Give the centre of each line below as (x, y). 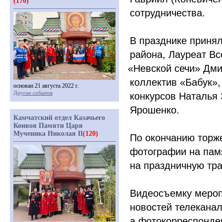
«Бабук (196, 82)
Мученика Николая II (48, 134)
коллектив (153, 82)
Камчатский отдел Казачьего (59, 118)
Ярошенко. (155, 110)
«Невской (150, 68)
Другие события (33, 93)
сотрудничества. (167, 13)
